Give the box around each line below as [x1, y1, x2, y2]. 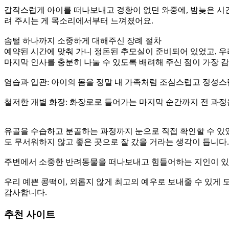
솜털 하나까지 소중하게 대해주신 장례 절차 [4, 36, 162, 45]
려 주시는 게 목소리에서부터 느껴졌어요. [4, 16, 153, 25]
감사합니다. [4, 188, 47, 197]
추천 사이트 [4, 209, 55, 220]
